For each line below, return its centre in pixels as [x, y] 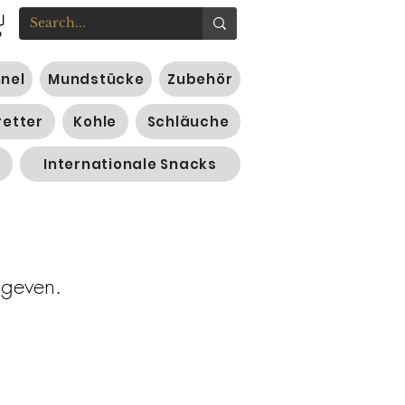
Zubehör [200, 80]
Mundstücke [96, 80]
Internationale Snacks [130, 165]
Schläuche [188, 122]
